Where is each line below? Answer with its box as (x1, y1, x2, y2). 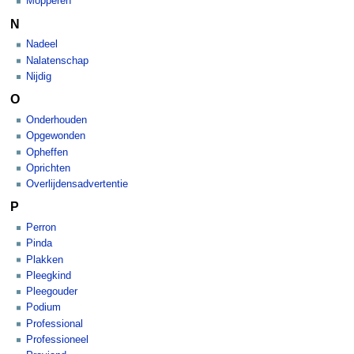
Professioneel (26, 333, 88, 345)
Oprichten (26, 162, 70, 174)
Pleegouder (26, 286, 77, 298)
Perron (26, 222, 56, 234)
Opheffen (26, 146, 68, 158)
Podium (26, 302, 61, 314)
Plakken (26, 254, 63, 265)
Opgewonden (26, 130, 85, 142)
